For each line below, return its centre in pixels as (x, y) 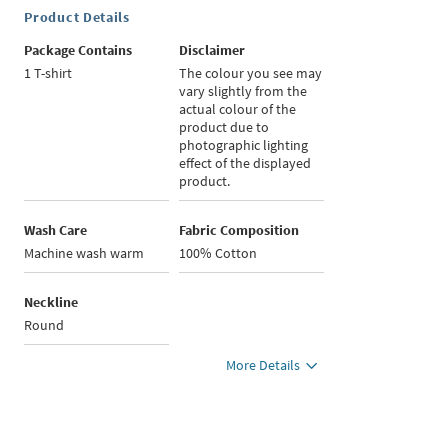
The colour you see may (251, 73)
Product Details (77, 17)
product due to (224, 127)
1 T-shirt (48, 73)
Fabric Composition (239, 230)
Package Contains (78, 50)
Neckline (51, 302)
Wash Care (56, 230)
